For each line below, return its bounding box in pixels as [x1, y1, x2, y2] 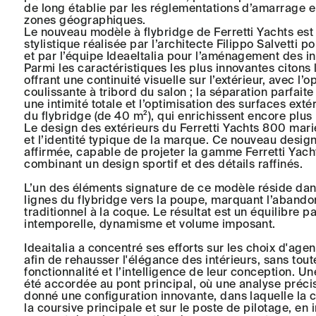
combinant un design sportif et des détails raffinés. [24, 157, 303, 171]
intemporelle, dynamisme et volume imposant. [24, 217, 276, 231]
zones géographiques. [24, 13, 146, 27]
